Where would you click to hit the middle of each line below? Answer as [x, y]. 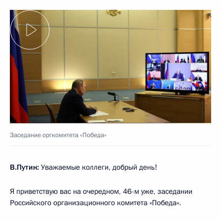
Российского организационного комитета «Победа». [95, 203]
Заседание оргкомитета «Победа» [58, 135]
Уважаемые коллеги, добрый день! [98, 167]
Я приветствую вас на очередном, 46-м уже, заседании [101, 191]
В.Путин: [24, 167]
